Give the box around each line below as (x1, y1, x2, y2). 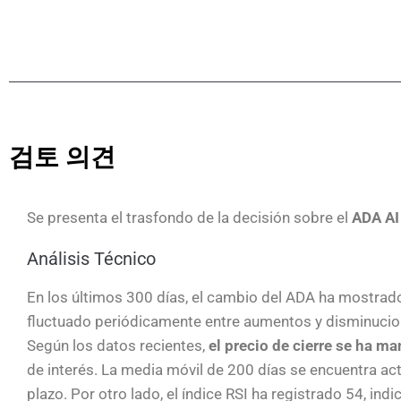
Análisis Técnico (27, 248, 156, 269)
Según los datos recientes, (27, 337, 209, 354)
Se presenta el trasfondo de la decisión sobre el (27, 209, 352, 226)
